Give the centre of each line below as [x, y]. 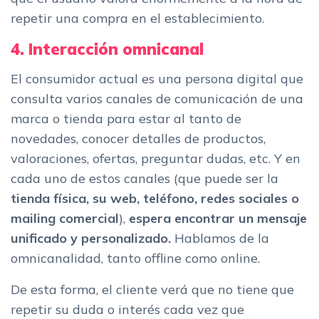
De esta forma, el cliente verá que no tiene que [152, 289]
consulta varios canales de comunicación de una [157, 98]
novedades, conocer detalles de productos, [138, 138]
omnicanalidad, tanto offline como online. [135, 258]
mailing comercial [65, 218]
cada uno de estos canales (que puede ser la [145, 178]
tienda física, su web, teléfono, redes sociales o [155, 198]
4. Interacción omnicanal [107, 48]
